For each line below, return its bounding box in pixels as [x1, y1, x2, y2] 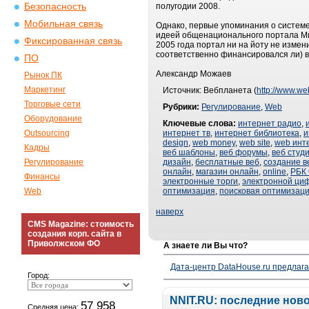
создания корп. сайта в [28, 229, 121, 239]
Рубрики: [163, 102, 199, 112]
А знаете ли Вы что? [163, 241, 248, 250]
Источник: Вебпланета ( [163, 86, 257, 95]
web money [192, 138, 235, 148]
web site [239, 138, 270, 148]
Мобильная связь [24, 19, 103, 29]
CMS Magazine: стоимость [28, 219, 134, 229]
